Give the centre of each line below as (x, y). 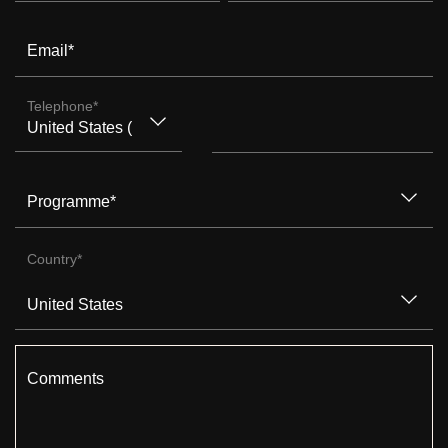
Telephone (60, 106)
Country (52, 258)
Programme (68, 201)
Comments (65, 378)
